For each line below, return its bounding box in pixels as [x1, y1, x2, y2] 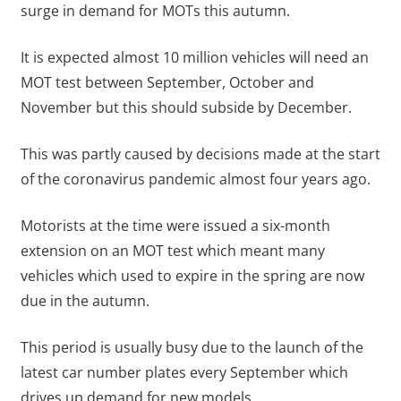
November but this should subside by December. [20, 98, 352, 118]
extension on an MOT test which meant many [20, 241, 325, 261]
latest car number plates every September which [20, 363, 348, 383]
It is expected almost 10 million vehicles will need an [20, 47, 369, 68]
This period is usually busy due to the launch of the [20, 337, 363, 358]
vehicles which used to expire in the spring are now [20, 266, 364, 286]
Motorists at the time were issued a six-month [20, 216, 330, 236]
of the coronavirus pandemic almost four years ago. [20, 169, 371, 190]
